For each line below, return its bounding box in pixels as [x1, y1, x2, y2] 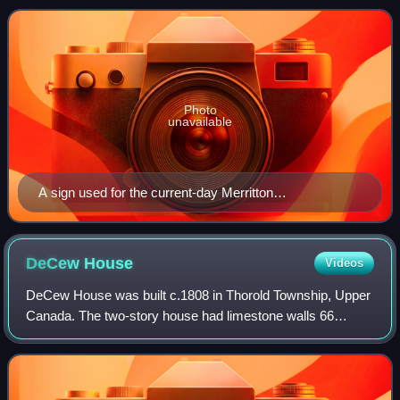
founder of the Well [26, 4, 135, 20]
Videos [324, 256, 363, 271]
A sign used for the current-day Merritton [38, 185, 273, 201]
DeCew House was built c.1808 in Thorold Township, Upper [26, 287, 371, 304]
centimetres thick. [26, 329, 130, 345]
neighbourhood [38, 205, 124, 221]
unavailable [168, 114, 232, 129]
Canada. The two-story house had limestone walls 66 [26, 308, 335, 324]
